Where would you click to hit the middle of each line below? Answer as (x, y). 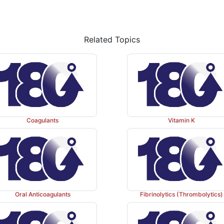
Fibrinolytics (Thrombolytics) (181, 194)
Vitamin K (181, 120)
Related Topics (112, 39)
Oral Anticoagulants (42, 194)
